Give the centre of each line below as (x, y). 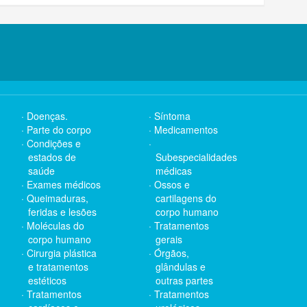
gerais (169, 239)
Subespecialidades (196, 157)
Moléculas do (56, 225)
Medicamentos (186, 130)
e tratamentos (58, 267)
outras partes (184, 280)
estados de (52, 157)
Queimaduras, (58, 198)
